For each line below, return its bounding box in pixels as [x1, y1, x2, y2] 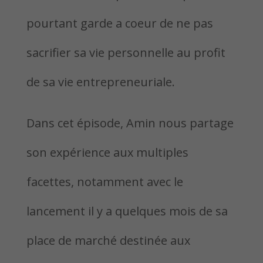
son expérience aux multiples [26, 144, 188, 160]
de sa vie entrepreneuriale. [26, 74, 175, 90]
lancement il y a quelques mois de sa [26, 203, 228, 219]
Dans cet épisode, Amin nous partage [26, 115, 234, 131]
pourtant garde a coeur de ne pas [26, 15, 213, 31]
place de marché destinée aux [26, 232, 190, 248]
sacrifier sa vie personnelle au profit [26, 45, 225, 60]
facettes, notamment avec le [26, 174, 183, 190]
